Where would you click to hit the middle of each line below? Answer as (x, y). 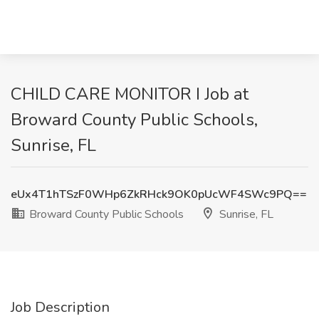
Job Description (60, 307)
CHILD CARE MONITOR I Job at (130, 94)
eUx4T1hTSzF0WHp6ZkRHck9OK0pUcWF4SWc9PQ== (159, 194)
